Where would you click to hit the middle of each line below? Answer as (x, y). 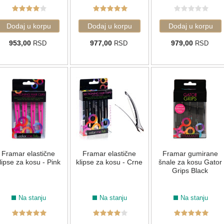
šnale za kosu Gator (190, 162)
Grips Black (190, 171)
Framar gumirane (190, 154)
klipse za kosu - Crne (109, 162)
